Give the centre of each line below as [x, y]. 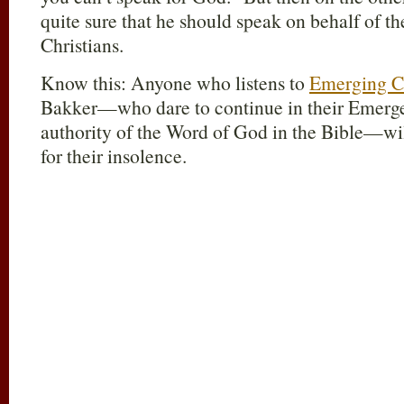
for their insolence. [114, 156]
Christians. [82, 45]
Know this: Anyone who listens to [175, 83]
